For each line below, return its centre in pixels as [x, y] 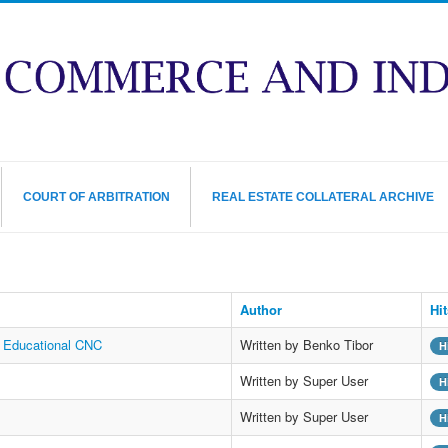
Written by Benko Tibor [306, 345]
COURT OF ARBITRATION [96, 197]
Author [260, 310]
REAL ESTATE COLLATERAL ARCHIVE [323, 197]
